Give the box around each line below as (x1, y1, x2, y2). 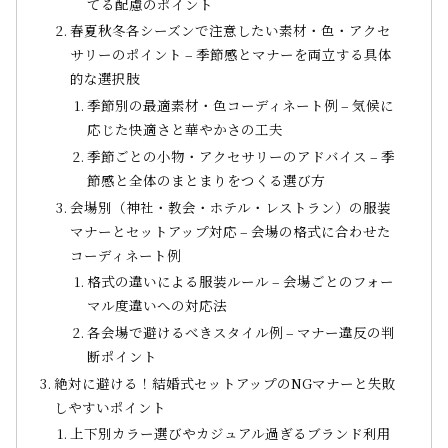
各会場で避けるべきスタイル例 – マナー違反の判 (86, 321, 395, 342)
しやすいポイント (54, 396, 167, 417)
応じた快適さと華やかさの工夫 (86, 119, 283, 140)
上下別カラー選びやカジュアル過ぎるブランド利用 (70, 423, 392, 444)
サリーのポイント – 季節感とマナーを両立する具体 (70, 44, 393, 65)
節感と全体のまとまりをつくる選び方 (86, 169, 325, 190)
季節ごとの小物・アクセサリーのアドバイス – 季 (86, 145, 395, 166)
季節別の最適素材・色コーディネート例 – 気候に (86, 95, 394, 116)
